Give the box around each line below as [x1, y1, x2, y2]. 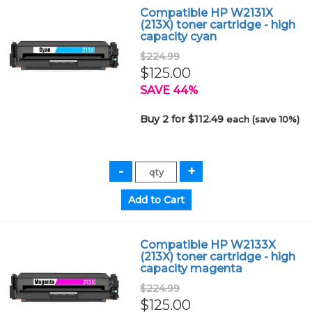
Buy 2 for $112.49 [140, 113, 227, 125]
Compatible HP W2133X [140, 238, 276, 251]
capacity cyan [140, 30, 217, 43]
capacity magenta [140, 262, 243, 275]
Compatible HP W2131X [140, 6, 274, 19]
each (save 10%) [226, 114, 300, 125]
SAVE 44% [140, 84, 198, 97]
